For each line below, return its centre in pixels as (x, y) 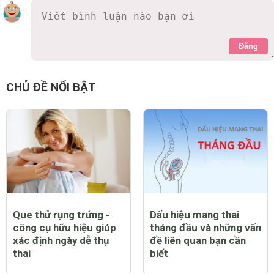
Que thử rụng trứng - (61, 215)
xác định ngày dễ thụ (61, 241)
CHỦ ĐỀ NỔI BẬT (51, 87)
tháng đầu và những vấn (206, 228)
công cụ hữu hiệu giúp (65, 228)
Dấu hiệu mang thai (194, 215)
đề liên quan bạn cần (198, 241)
